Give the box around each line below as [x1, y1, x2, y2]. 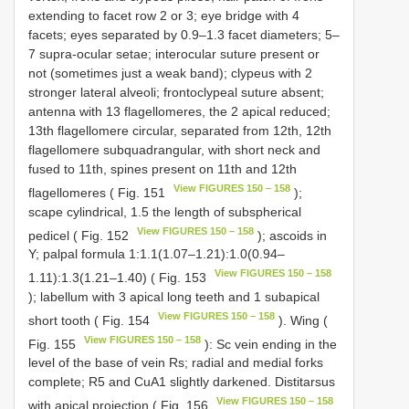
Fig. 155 [28, 336, 79, 351]
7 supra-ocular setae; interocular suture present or [28, 46, 320, 61]
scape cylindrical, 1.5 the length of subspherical [28, 204, 301, 219]
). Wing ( [275, 312, 329, 328]
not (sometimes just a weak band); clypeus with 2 [28, 65, 312, 80]
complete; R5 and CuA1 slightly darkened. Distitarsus [28, 374, 335, 390]
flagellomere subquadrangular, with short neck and [28, 142, 320, 157]
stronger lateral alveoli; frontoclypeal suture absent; [28, 84, 324, 100]
